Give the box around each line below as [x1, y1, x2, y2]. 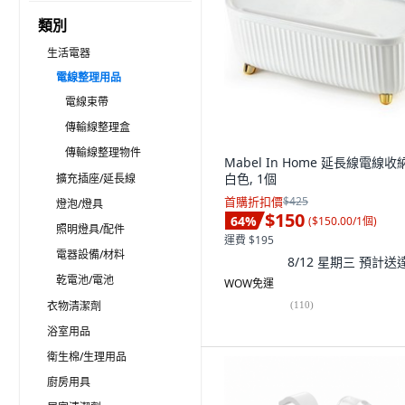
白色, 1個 [224, 170, 277, 187]
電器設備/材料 [56, 247, 125, 262]
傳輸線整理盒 [65, 119, 130, 135]
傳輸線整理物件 [65, 145, 141, 160]
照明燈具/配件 [56, 221, 125, 237]
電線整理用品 [56, 70, 121, 85]
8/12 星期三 [287, 252, 359, 270]
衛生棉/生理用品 [47, 349, 127, 364]
